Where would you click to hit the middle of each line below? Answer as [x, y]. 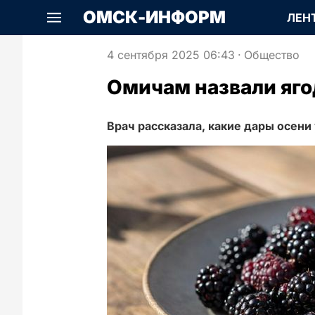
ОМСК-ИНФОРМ [154, 17]
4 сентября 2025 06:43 [171, 55]
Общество [272, 55]
